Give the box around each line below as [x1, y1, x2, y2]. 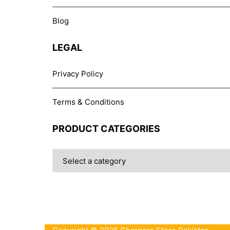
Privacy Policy [52, 69, 103, 79]
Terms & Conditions [52, 97, 124, 107]
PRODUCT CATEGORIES [52, 123, 160, 134]
